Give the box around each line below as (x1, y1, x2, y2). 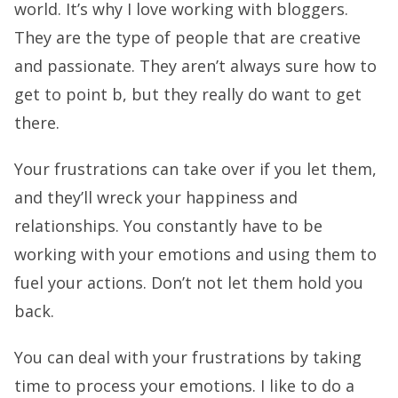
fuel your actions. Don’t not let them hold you (14, 272, 363, 293)
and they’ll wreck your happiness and (14, 187, 298, 208)
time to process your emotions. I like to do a (14, 375, 354, 396)
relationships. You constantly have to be (14, 215, 322, 236)
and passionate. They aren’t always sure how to (14, 55, 377, 76)
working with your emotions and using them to (14, 243, 377, 265)
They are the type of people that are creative (14, 27, 361, 48)
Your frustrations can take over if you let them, (14, 158, 377, 179)
